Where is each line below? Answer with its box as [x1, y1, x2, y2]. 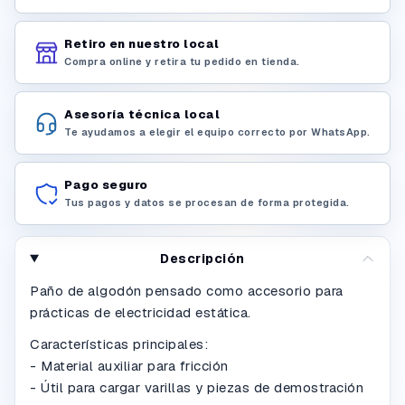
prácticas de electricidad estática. [30, 304, 251, 321]
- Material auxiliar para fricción [30, 356, 229, 374]
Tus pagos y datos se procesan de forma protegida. [64, 195, 350, 209]
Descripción [160, 250, 245, 267]
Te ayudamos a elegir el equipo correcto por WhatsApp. [64, 125, 371, 138]
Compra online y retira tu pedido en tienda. [64, 54, 300, 68]
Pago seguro [64, 176, 148, 193]
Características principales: [30, 334, 208, 353]
